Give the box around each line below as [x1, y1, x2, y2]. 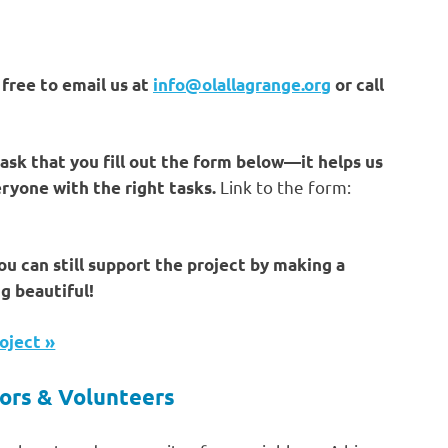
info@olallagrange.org [153, 73, 331, 95]
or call [331, 73, 384, 95]
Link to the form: [216, 176, 351, 198]
